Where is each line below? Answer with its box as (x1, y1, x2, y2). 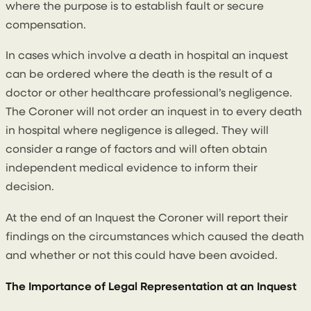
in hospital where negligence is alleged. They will (6, 126, 269, 137)
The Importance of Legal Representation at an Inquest (6, 281, 296, 293)
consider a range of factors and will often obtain (6, 144, 267, 156)
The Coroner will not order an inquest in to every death (6, 107, 302, 119)
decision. (6, 182, 54, 194)
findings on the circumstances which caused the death (6, 231, 304, 243)
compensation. (6, 19, 86, 31)
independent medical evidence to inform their (6, 163, 258, 175)
